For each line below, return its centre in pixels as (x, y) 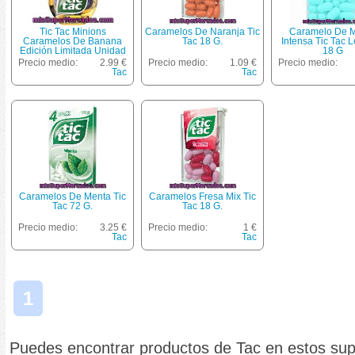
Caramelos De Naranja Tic (202, 32)
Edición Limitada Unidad (73, 51)
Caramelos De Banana (73, 41)
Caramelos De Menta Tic (73, 197)
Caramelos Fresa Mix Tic (202, 197)
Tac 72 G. (73, 206)
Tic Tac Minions (73, 32)
